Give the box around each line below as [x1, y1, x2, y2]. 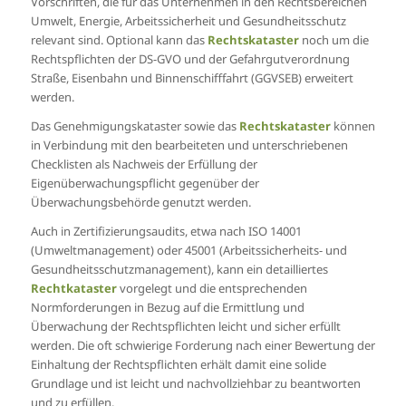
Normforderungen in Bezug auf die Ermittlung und [30, 299, 304, 316]
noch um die [301, 32, 369, 49]
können [330, 118, 375, 135]
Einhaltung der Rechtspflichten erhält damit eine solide [30, 356, 326, 373]
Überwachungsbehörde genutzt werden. [30, 194, 251, 211]
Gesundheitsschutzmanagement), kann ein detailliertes [30, 261, 328, 278]
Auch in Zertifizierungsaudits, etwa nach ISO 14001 [30, 223, 302, 240]
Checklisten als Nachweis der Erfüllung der [30, 156, 257, 173]
